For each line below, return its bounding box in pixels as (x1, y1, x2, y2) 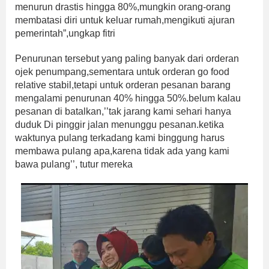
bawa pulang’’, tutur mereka (15, 159, 133, 170)
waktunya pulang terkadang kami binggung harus (15, 133, 225, 144)
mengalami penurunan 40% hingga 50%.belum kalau (15, 93, 241, 104)
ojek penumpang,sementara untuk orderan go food (15, 67, 229, 77)
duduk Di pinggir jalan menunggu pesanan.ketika (15, 119, 224, 130)
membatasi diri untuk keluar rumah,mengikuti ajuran (15, 15, 235, 26)
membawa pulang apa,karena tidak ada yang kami (15, 146, 229, 157)
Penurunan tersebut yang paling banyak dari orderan (15, 53, 239, 64)
